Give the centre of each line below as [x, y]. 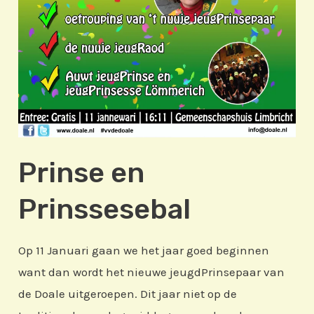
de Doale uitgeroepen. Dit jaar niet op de [128, 294]
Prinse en [82, 173]
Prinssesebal [105, 210]
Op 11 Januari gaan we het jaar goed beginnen [144, 251]
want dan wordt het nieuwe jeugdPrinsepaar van [152, 272]
